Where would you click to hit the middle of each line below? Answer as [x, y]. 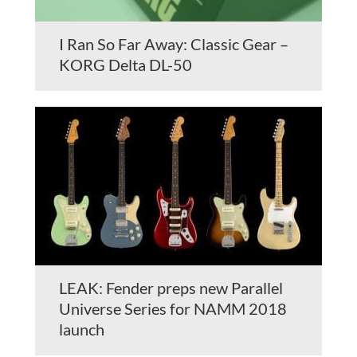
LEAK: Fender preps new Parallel [171, 288]
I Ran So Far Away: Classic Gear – [174, 44]
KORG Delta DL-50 [126, 65]
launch [82, 330]
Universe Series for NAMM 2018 [173, 309]
